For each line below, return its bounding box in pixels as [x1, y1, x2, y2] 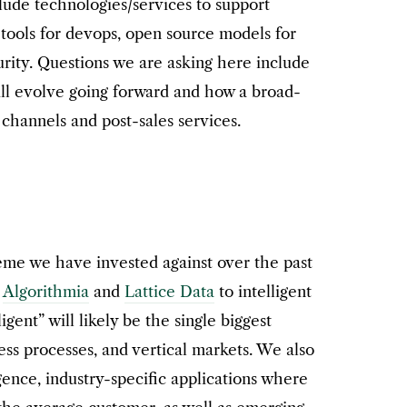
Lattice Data [124, 283, 214, 302]
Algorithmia [3, 283, 89, 302]
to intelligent [214, 283, 312, 302]
